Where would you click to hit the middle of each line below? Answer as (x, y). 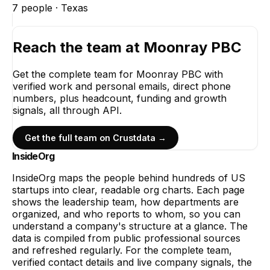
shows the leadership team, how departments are (125, 202)
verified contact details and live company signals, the (132, 262)
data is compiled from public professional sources (126, 238)
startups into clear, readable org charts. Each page (128, 190)
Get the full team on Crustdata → (96, 137)
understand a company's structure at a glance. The (130, 226)
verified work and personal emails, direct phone (122, 86)
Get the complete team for (74, 74)
